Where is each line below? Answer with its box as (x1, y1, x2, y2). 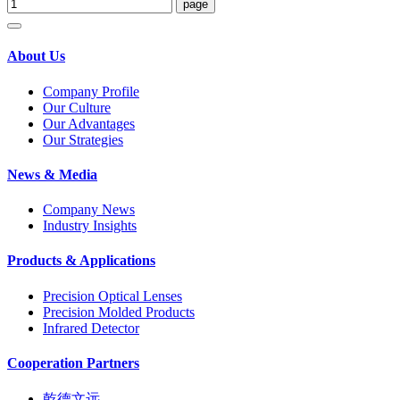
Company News (43, 202, 135, 218)
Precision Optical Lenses (43, 287, 182, 304)
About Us (7, 48, 65, 64)
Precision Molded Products (43, 304, 195, 320)
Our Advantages (43, 115, 135, 131)
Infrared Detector (43, 320, 139, 336)
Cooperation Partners (7, 354, 139, 371)
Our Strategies (43, 131, 123, 147)
